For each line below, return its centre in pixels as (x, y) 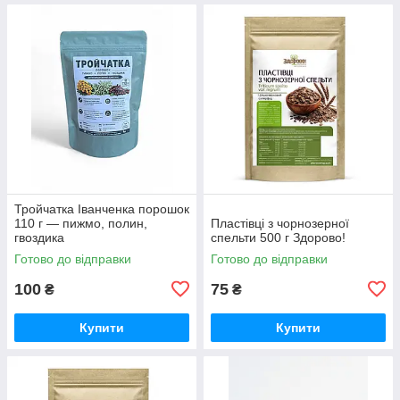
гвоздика (39, 237)
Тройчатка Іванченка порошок (102, 208)
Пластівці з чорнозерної (280, 223)
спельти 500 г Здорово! (278, 237)
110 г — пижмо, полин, (81, 223)
